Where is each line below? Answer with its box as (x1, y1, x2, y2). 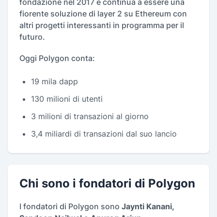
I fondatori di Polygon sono (19, 201, 122, 211)
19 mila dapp (31, 76, 78, 86)
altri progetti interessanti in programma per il (19, 20, 184, 30)
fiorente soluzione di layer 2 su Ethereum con (19, 8, 187, 18)
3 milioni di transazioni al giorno (31, 111, 149, 121)
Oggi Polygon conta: (19, 53, 95, 63)
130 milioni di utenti (31, 93, 103, 104)
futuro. (19, 31, 45, 42)
